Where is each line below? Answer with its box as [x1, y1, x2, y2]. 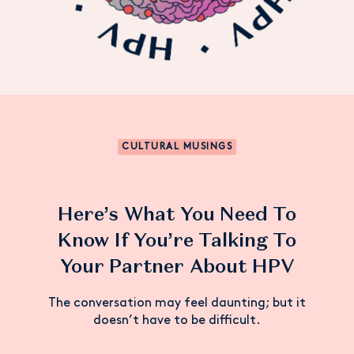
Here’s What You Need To [58, 201, 296, 226]
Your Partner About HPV [59, 254, 295, 278]
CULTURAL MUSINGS [122, 142, 232, 152]
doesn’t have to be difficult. [93, 314, 261, 327]
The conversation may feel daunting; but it [48, 297, 306, 310]
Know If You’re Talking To [58, 228, 296, 252]
